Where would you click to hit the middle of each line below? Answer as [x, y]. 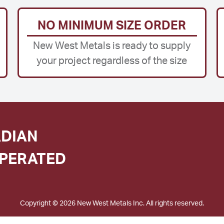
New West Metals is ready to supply [112, 46]
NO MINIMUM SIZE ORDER [112, 26]
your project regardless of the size [112, 61]
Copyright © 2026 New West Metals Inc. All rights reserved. [112, 203]
